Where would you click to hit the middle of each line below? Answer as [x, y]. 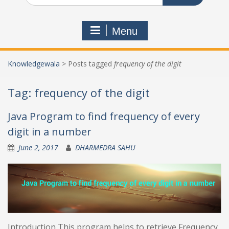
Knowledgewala [34, 64]
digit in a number [50, 132]
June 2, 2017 [38, 147]
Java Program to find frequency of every [104, 116]
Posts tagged [91, 64]
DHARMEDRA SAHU [105, 147]
